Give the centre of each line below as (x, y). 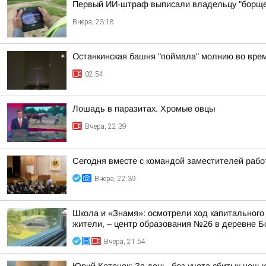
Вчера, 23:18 (93, 22)
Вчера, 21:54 (125, 242)
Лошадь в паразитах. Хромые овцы (144, 109)
